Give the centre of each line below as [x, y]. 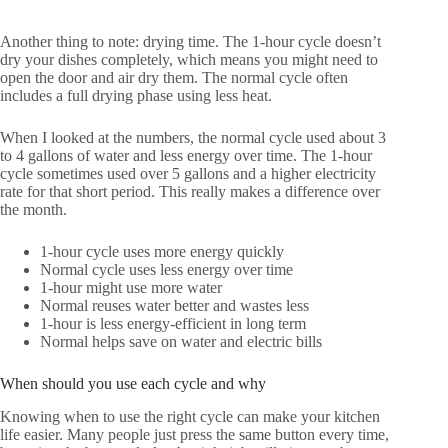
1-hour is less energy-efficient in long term [173, 324]
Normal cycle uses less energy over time [166, 270]
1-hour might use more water [131, 288]
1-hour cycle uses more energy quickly [162, 252]
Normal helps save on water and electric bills [181, 342]
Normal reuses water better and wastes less [174, 306]
